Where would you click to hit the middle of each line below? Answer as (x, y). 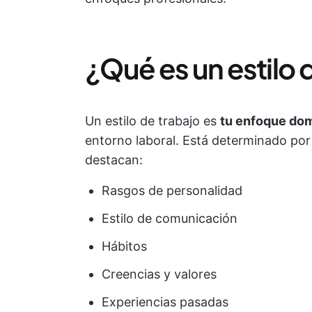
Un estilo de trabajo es (153, 121)
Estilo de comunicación (170, 218)
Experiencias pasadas (165, 302)
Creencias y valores (159, 274)
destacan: (114, 160)
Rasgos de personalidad (172, 190)
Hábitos (124, 246)
